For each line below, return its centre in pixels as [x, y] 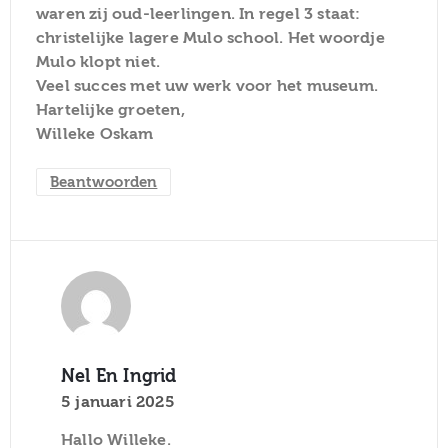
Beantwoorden [104, 181]
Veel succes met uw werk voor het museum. [207, 85]
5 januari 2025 [118, 401]
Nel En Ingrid [119, 376]
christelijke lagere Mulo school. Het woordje [210, 37]
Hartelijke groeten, [110, 109]
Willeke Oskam [95, 133]
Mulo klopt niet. [98, 61]
